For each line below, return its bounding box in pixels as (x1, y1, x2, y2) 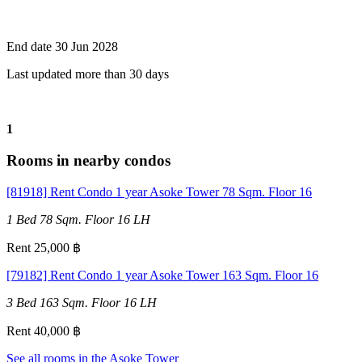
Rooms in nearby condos (6, 152, 170, 170)
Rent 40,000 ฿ (6, 323, 81, 338)
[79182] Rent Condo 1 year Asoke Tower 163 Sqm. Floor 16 (6, 267, 318, 282)
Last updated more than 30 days (6, 67, 169, 82)
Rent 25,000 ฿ (6, 240, 81, 255)
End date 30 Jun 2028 (6, 40, 118, 54)
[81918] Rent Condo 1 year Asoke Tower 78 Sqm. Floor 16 (6, 184, 312, 199)
